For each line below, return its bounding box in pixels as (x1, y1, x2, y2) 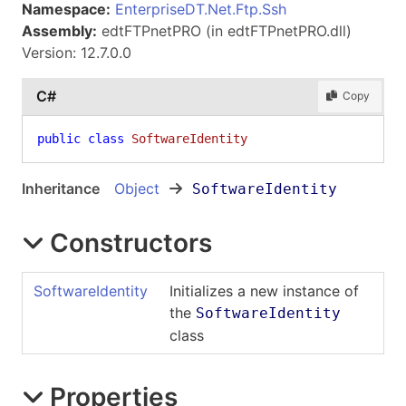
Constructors (50, 227, 212, 258)
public (37, 130, 81, 146)
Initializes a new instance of (169, 281, 359, 300)
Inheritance (22, 179, 100, 198)
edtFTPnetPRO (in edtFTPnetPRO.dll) (97, 21, 352, 40)
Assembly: (22, 21, 97, 40)
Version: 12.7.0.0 (22, 43, 131, 62)
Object (114, 179, 159, 198)
